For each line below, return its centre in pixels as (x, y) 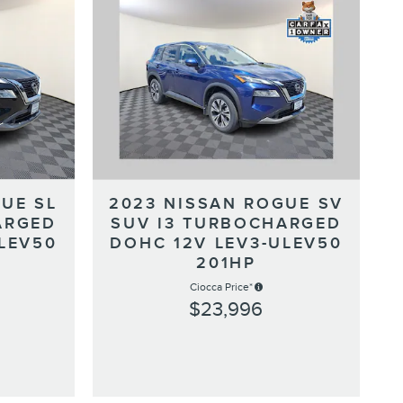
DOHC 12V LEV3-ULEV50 (226, 243)
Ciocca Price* (221, 287)
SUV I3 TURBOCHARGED (226, 223)
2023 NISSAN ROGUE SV (226, 203)
